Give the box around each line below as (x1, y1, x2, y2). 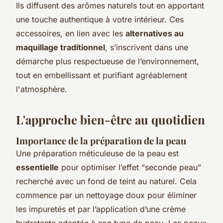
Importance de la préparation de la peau (16, 134, 186, 147)
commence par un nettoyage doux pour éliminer (16, 190, 197, 200)
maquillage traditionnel (16, 42, 105, 52)
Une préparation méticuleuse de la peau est (16, 148, 179, 158)
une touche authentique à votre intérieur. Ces (16, 14, 184, 24)
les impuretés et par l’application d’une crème (16, 204, 186, 214)
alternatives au (125, 28, 184, 38)
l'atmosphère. (16, 84, 67, 94)
